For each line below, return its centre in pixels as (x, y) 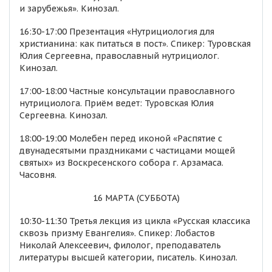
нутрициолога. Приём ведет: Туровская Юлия (117, 103)
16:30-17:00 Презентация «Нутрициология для (117, 32)
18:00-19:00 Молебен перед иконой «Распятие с (121, 138)
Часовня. (38, 175)
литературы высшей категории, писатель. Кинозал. (128, 257)
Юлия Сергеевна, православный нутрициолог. (119, 56)
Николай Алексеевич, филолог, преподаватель (120, 245)
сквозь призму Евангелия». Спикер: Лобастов (117, 233)
